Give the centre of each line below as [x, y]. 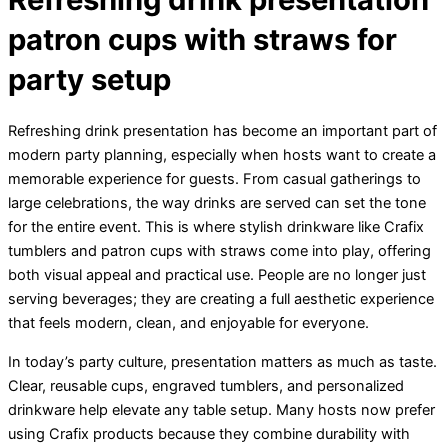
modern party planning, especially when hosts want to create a [222, 155]
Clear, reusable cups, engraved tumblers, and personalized [206, 385]
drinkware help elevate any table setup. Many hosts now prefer [221, 409]
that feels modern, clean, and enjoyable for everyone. [188, 323]
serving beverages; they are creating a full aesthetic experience [221, 299]
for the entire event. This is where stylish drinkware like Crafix [216, 227]
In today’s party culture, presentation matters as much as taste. [222, 361]
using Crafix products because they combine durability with [209, 433]
